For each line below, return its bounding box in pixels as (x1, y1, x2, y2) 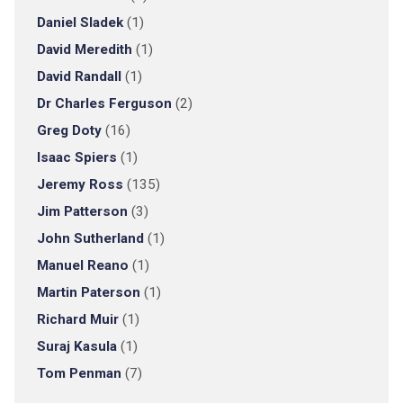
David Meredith (36, 41, 132, 58)
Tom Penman (36, 365, 121, 381)
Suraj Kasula (36, 338, 117, 354)
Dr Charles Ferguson (36, 95, 172, 112)
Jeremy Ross (36, 176, 123, 193)
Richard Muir (36, 311, 119, 327)
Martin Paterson (36, 284, 140, 300)
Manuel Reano (36, 257, 129, 273)
